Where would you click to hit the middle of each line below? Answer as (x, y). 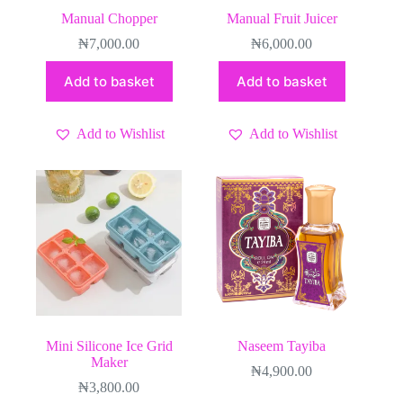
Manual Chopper (109, 18)
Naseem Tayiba (282, 345)
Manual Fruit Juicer (282, 18)
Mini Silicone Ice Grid (109, 345)
